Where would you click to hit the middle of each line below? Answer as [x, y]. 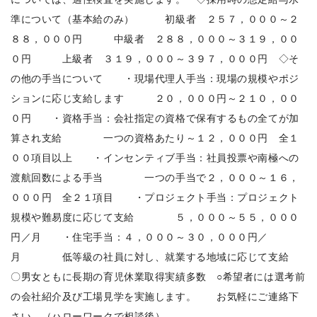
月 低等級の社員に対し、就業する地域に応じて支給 [155, 256]
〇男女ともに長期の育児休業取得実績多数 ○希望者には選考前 [158, 276]
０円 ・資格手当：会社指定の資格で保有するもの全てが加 [155, 117]
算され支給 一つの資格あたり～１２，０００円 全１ [155, 137]
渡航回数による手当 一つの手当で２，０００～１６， [155, 177]
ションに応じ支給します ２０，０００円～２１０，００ [155, 97]
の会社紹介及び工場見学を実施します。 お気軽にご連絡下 [155, 295]
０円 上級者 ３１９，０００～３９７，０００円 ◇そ [155, 58]
